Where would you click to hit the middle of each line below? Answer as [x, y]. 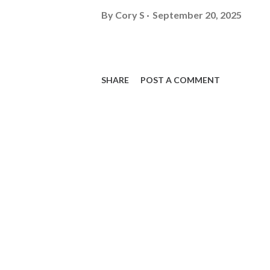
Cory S [130, 15]
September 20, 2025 [197, 15]
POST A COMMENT [180, 80]
